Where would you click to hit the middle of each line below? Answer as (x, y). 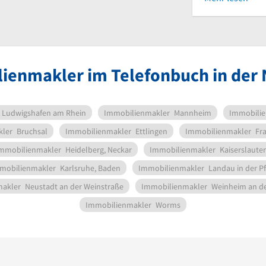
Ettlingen (151, 131)
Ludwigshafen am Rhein (44, 113)
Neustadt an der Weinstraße (74, 186)
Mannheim (193, 113)
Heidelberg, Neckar (99, 150)
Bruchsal (32, 131)
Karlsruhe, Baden (90, 168)
